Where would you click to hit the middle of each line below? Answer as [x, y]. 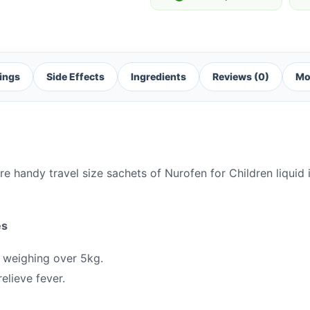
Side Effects [75, 76]
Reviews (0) [241, 76]
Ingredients [158, 76]
